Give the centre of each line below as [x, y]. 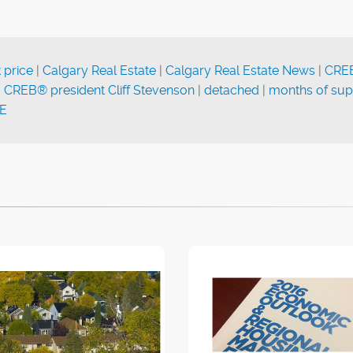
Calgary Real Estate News [240, 71]
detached [232, 90]
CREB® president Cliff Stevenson [99, 90]
